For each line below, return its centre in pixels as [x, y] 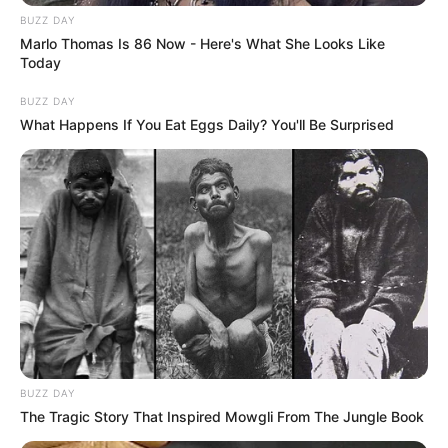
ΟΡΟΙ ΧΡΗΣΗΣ [338, 308]
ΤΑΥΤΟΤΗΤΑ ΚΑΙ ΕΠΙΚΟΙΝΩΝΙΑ [165, 308]
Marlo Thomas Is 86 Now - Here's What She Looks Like [202, 44]
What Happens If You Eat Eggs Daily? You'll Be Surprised [207, 125]
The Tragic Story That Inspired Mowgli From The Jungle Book [222, 416]
